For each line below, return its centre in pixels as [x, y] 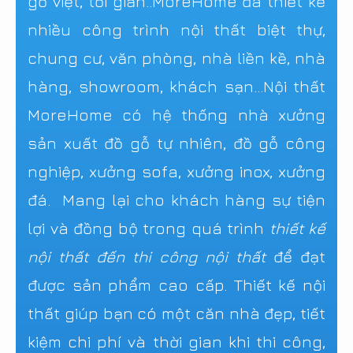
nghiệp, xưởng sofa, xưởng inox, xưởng [176, 171]
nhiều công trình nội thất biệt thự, [176, 30]
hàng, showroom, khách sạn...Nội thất [176, 86]
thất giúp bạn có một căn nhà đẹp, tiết [176, 313]
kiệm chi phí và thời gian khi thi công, [176, 342]
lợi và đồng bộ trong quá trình [149, 228]
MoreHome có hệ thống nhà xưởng [176, 115]
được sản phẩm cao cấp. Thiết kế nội [176, 285]
